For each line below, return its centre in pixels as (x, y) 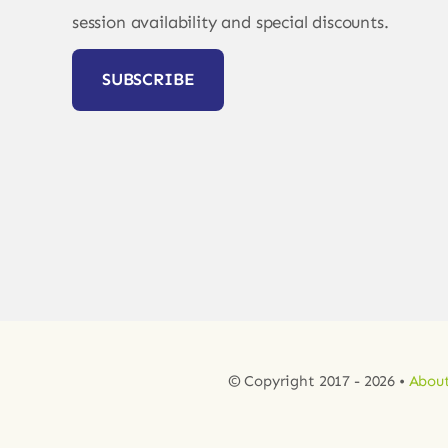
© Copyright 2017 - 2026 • (318, 380)
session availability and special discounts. (230, 22)
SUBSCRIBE (148, 79)
